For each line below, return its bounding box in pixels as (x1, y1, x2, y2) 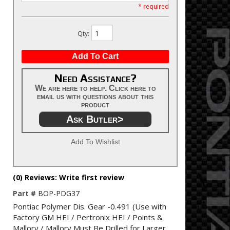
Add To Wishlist (70, 138, 120, 146)
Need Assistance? (54, 71, 137, 85)
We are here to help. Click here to (34, 84, 156, 92)
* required (137, 2, 169, 11)
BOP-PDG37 (38, 188, 80, 198)
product (81, 100, 109, 109)
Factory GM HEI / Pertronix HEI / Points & (13, 212, 163, 222)
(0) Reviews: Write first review (13, 172, 124, 182)
